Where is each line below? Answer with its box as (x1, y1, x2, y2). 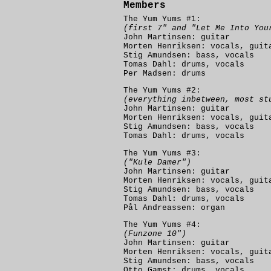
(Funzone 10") (123, 229, 186, 238)
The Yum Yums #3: (123, 148, 201, 158)
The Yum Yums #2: (123, 86, 201, 96)
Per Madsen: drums (123, 69, 206, 78)
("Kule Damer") (123, 157, 191, 167)
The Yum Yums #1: (123, 15, 201, 24)
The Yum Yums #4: (123, 220, 201, 229)
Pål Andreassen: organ (123, 203, 225, 212)
